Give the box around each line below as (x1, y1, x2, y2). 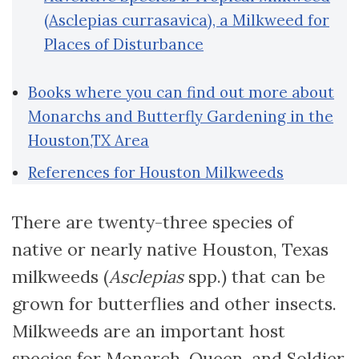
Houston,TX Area (28, 131, 149, 151)
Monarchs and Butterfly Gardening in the (28, 107, 333, 127)
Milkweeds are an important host (12, 320, 285, 343)
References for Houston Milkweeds (28, 163, 284, 183)
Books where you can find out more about (28, 83, 334, 103)
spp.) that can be (188, 265, 325, 288)
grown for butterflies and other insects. (12, 292, 337, 316)
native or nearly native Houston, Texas (12, 238, 329, 261)
